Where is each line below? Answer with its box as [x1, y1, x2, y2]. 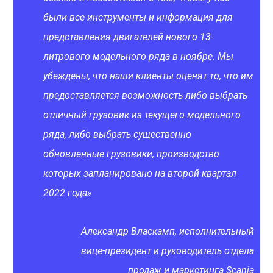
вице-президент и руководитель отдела [81, 245, 254, 257]
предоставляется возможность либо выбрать [43, 90, 247, 101]
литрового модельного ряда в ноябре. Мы [43, 51, 233, 62]
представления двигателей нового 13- [43, 31, 213, 43]
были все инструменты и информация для [43, 12, 233, 23]
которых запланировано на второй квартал [43, 168, 236, 179]
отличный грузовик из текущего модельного [43, 109, 241, 121]
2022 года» [43, 187, 91, 199]
